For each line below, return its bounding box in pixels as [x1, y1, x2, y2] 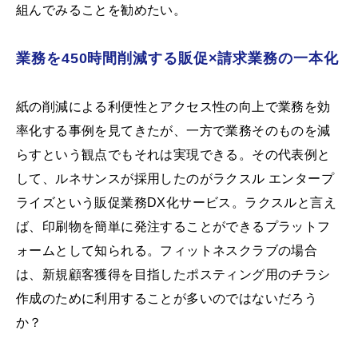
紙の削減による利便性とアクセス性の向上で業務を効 [16, 100, 331, 114]
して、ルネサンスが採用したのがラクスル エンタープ [16, 172, 334, 186]
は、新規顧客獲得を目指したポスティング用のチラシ [16, 268, 331, 282]
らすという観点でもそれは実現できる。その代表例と [16, 148, 331, 162]
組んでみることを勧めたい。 [16, 3, 187, 18]
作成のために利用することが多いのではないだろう [16, 292, 318, 306]
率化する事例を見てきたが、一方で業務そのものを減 [16, 124, 331, 138]
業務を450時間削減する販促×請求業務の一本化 [16, 50, 339, 67]
